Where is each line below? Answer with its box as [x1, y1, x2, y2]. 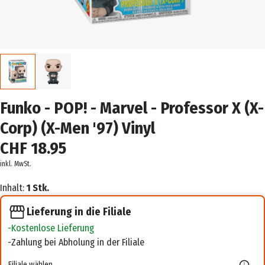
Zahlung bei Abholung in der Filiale [11, 237, 144, 248]
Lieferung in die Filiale [27, 205, 131, 218]
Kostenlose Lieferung [11, 222, 94, 234]
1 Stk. [27, 182, 49, 193]
